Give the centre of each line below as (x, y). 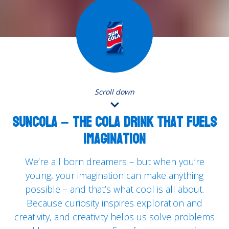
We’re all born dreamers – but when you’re (114, 162)
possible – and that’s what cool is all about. (114, 189)
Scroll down (114, 92)
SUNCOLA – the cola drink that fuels (114, 122)
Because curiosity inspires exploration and (114, 203)
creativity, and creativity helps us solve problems (114, 217)
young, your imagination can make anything (114, 175)
